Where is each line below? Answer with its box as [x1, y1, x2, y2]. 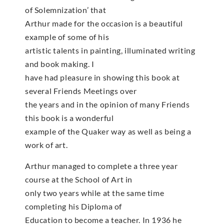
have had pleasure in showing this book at [25, 72, 180, 82]
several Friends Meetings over [25, 86, 137, 96]
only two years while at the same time [25, 187, 164, 197]
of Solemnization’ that [25, 5, 106, 15]
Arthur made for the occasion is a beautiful [25, 18, 183, 28]
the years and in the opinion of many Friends [25, 99, 190, 109]
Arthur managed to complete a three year [25, 160, 178, 170]
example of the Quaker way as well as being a [25, 126, 191, 136]
